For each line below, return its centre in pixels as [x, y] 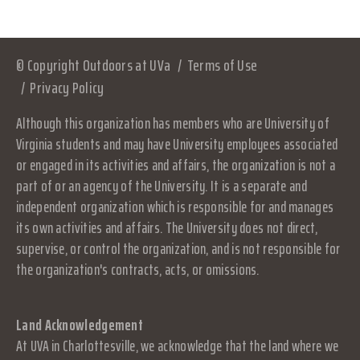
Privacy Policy [67, 88]
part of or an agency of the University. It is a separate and [162, 186]
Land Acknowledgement [80, 325]
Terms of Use [222, 65]
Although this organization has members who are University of [173, 123]
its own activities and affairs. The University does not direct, [167, 227]
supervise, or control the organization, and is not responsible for [178, 248]
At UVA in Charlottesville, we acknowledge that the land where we [178, 346]
